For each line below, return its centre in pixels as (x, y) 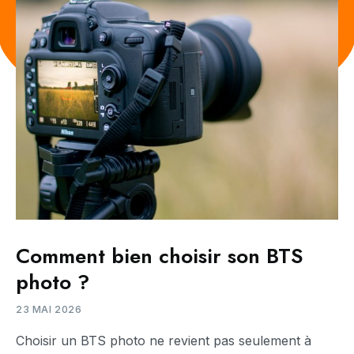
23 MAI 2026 (49, 309)
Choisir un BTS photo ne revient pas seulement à (164, 340)
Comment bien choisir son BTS (160, 256)
